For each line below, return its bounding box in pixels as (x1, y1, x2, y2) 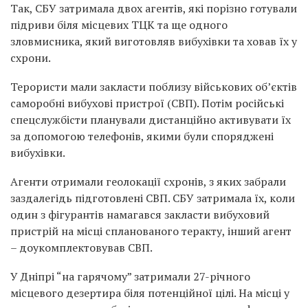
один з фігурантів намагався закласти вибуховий (10, 207, 269, 222)
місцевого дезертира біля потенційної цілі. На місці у (10, 285, 289, 300)
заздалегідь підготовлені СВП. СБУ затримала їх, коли (10, 190, 295, 206)
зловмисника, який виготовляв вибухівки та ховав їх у (10, 34, 297, 49)
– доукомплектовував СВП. (10, 240, 153, 255)
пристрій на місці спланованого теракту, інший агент (10, 223, 291, 239)
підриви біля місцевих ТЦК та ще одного (10, 17, 228, 32)
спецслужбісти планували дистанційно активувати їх (10, 112, 291, 127)
